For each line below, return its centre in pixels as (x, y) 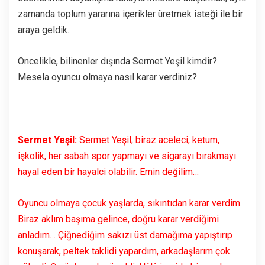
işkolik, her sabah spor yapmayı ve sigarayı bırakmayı (127, 156)
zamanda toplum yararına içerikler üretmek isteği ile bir (130, 14)
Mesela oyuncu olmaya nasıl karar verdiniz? (107, 77)
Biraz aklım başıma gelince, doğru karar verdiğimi (118, 219)
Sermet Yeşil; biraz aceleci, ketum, (148, 140)
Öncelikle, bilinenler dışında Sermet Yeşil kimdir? (117, 61)
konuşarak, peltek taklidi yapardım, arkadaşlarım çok (124, 251)
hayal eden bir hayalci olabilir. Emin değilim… (108, 172)
